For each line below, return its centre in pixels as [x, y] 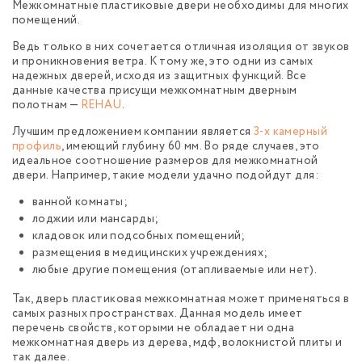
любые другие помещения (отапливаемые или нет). [175, 270]
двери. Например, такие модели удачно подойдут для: [166, 176]
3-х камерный [290, 132]
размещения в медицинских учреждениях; [150, 253]
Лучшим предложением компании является [133, 132]
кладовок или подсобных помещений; [139, 236]
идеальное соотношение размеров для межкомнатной [165, 161]
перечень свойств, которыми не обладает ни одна [154, 328]
